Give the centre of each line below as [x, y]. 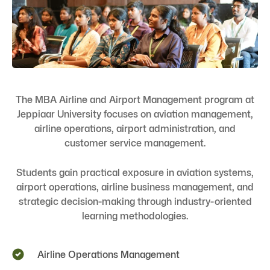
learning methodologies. [135, 215]
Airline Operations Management [108, 254]
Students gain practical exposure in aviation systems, [135, 172]
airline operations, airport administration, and [135, 128]
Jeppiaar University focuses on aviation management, [135, 114]
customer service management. [135, 143]
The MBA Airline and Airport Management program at [135, 99]
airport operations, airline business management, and [135, 187]
